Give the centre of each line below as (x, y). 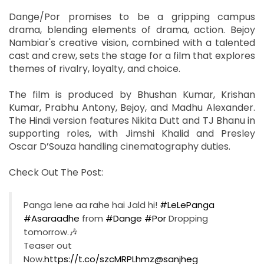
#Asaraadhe (52, 218)
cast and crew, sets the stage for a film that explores (132, 55)
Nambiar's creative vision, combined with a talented (132, 42)
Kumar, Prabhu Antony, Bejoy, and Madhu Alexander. (132, 107)
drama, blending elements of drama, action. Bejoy (132, 29)
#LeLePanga (187, 204)
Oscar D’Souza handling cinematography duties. (121, 146)
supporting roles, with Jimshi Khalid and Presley (132, 133)
